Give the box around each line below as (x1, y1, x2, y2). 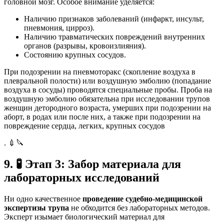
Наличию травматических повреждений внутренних (24, 32, 205, 41)
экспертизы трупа (4, 203, 69, 212)
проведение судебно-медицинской (82, 194, 202, 203)
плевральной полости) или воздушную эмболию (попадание (4, 76, 211, 85)
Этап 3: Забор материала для (22, 157, 181, 171)
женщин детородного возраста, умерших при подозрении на (4, 103, 211, 112)
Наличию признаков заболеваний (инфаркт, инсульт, (24, 14, 204, 23)
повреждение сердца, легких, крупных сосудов (4, 121, 165, 130)
